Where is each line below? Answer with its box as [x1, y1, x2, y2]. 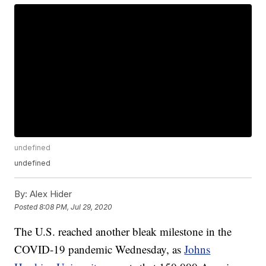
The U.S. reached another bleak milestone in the [14, 224, 232, 239]
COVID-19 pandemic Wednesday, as [14, 242, 185, 257]
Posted [14, 202, 40, 211]
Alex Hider [27, 188, 72, 200]
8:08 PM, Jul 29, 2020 [39, 202, 113, 211]
